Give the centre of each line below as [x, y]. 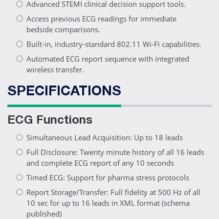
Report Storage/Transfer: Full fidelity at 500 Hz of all [113, 192]
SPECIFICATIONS [64, 93]
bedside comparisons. [63, 30]
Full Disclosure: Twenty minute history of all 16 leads [115, 152]
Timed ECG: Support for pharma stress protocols [108, 178]
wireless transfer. [55, 70]
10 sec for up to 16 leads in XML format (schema [108, 203]
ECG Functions [50, 121]
